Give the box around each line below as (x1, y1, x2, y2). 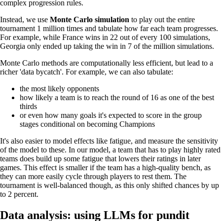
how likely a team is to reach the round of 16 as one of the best (20, 93, 214, 102)
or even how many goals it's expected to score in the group (20, 111, 202, 120)
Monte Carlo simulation (50, 15, 129, 24)
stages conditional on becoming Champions (20, 120, 155, 129)
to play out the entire (129, 15, 195, 24)
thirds (20, 102, 37, 111)
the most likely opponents (20, 84, 99, 93)
